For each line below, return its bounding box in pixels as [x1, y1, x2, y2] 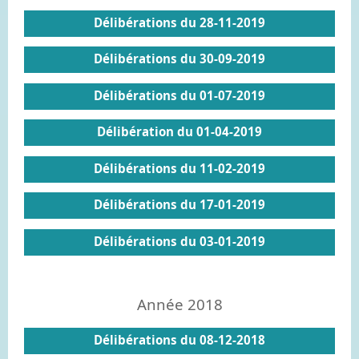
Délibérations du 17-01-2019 [94, 196, 265, 212]
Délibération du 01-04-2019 [97, 123, 262, 139]
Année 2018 [136, 294, 223, 314]
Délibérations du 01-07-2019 [94, 87, 265, 103]
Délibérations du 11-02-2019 [94, 159, 265, 176]
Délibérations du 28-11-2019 [94, 14, 265, 30]
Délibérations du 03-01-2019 [94, 232, 265, 249]
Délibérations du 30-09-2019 [94, 50, 265, 67]
